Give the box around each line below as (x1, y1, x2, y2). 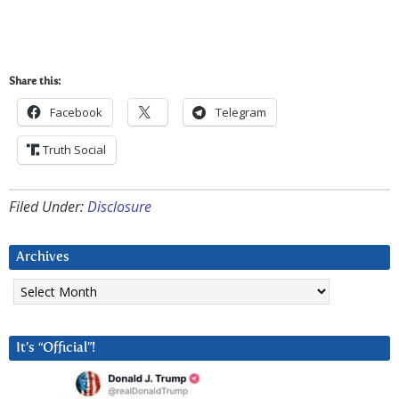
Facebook (50, 104, 102, 121)
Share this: (9, 77, 61, 88)
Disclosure (87, 197, 151, 217)
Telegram (216, 104, 266, 121)
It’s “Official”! (16, 341, 95, 355)
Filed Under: (9, 197, 87, 217)
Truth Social (43, 142, 106, 159)
